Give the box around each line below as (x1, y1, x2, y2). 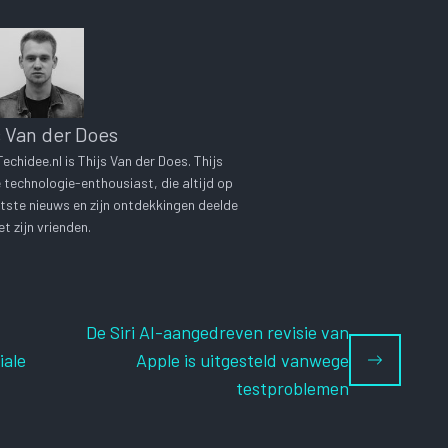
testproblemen (236, 376, 350, 399)
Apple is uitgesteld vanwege (136, 348, 350, 371)
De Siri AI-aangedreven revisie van (86, 320, 350, 343)
